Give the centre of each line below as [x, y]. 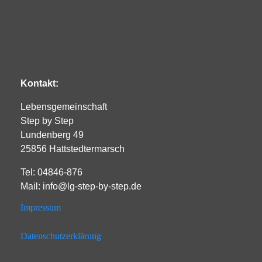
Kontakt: [41, 83]
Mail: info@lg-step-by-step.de [81, 186]
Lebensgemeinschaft [64, 106]
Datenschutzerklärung [61, 236]
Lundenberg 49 [52, 135]
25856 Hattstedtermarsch [73, 149]
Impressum [41, 207]
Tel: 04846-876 [51, 172]
